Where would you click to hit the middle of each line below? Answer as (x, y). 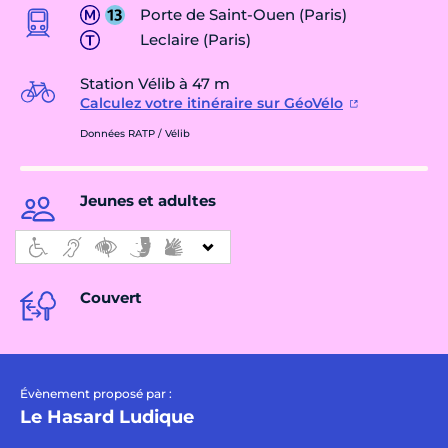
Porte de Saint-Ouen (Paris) (243, 15)
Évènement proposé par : (96, 394)
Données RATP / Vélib (135, 134)
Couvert (111, 298)
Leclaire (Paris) (195, 40)
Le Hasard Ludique (107, 417)
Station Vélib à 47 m (155, 84)
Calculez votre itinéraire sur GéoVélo (211, 103)
